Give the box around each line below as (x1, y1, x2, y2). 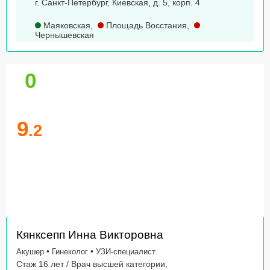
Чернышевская (35, 30, 94, 40)
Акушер (16, 247, 44, 257)
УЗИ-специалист (96, 247, 155, 257)
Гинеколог (52, 247, 88, 257)
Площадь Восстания (104, 20, 187, 31)
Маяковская (41, 20, 90, 31)
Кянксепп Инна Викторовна (16, 228, 163, 242)
